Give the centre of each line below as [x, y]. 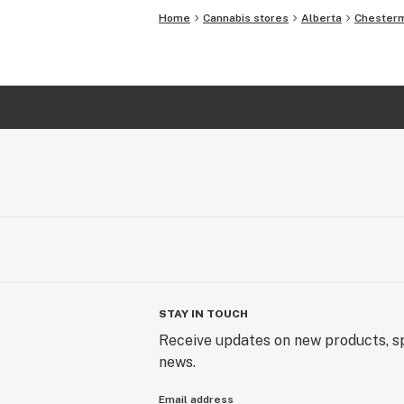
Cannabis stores [246, 18]
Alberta [321, 18]
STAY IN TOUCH [203, 313]
